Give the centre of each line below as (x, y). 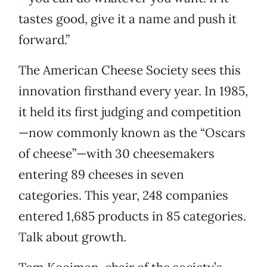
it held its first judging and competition (130, 112)
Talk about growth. (72, 237)
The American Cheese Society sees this (130, 70)
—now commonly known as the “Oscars (132, 133)
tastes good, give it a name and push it (128, 19)
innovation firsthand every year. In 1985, (133, 91)
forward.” (44, 40)
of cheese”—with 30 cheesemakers (117, 154)
